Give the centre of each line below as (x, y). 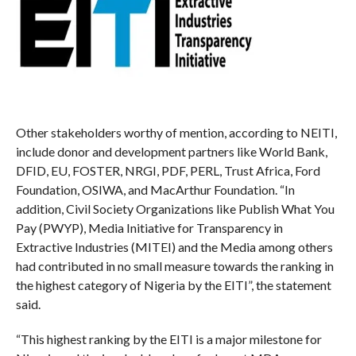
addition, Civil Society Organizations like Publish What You (175, 209)
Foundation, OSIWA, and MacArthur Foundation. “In (155, 190)
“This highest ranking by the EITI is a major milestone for (168, 339)
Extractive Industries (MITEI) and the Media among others (174, 247)
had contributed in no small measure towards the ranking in (174, 266)
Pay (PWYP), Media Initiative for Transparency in (149, 228)
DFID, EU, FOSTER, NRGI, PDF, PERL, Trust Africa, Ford (168, 171)
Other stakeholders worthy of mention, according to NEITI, (176, 133)
